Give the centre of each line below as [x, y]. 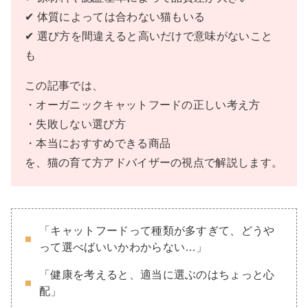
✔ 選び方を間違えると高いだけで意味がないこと [149, 36]
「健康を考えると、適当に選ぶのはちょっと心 [157, 275]
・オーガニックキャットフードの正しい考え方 [143, 105]
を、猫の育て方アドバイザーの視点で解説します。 [154, 163]
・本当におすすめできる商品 [98, 144]
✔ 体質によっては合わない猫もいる [115, 17]
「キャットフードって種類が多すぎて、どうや [157, 231]
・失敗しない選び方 [75, 124]
